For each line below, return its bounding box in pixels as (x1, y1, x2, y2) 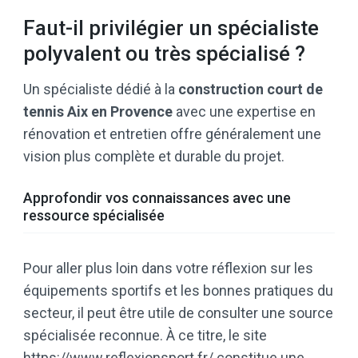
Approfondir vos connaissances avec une (23, 189, 291, 207)
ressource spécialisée (23, 207, 165, 225)
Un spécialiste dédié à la (23, 81, 178, 98)
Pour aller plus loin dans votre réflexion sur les (23, 260, 313, 277)
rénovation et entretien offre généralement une (23, 125, 321, 143)
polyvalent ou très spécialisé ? (23, 42, 305, 66)
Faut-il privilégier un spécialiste (23, 16, 319, 41)
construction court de (178, 81, 323, 98)
